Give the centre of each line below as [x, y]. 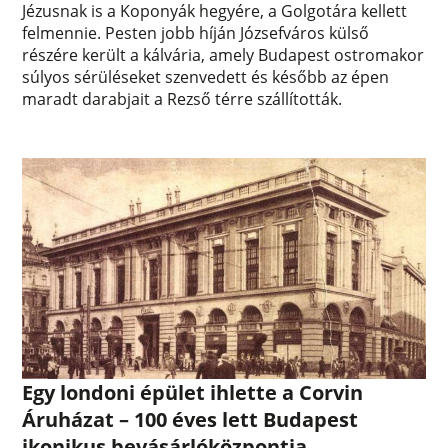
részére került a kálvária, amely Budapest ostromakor [223, 54]
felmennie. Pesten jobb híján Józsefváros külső [196, 32]
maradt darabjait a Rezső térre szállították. [182, 98]
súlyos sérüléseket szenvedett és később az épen [206, 76]
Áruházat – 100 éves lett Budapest [190, 419]
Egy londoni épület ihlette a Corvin [193, 392]
